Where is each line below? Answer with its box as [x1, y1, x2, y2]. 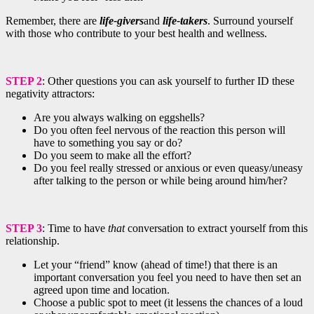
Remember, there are [6, 14, 100, 27]
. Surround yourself [207, 14, 293, 27]
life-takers [163, 14, 207, 27]
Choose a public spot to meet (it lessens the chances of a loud [34, 296, 303, 308]
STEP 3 [6, 221, 42, 234]
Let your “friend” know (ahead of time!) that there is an [34, 258, 278, 271]
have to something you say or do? [34, 136, 182, 149]
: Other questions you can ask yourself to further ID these [42, 74, 294, 87]
